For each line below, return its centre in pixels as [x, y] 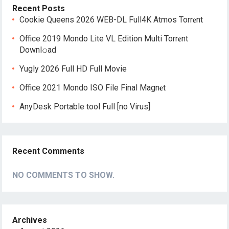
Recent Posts [39, 8]
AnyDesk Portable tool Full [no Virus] [85, 107]
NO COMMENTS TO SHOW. [64, 175]
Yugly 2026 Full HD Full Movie [73, 69]
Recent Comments [49, 151]
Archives [30, 220]
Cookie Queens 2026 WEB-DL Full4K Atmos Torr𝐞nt [111, 20]
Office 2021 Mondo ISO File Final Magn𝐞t [93, 88]
